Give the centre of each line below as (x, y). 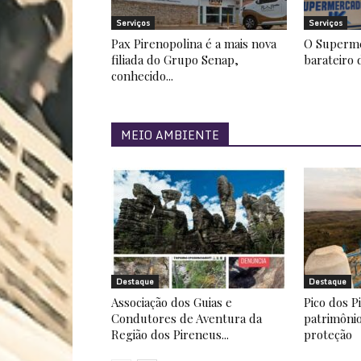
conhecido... (142, 76)
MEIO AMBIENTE (170, 135)
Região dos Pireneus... (170, 334)
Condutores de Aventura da (187, 318)
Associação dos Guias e (172, 302)
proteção (328, 334)
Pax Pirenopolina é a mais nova (194, 44)
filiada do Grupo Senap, (175, 60)
